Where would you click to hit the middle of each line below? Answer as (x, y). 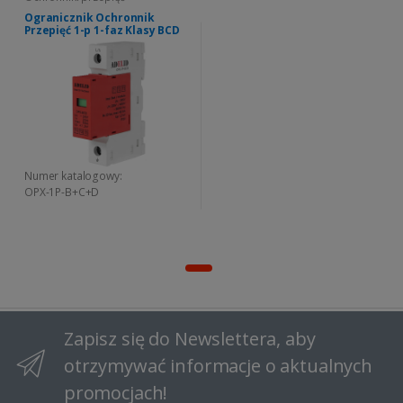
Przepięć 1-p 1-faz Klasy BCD (102, 30)
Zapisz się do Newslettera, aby (189, 338)
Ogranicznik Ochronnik (90, 17)
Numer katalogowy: (73, 175)
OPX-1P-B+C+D (62, 192)
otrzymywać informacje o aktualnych (218, 365)
